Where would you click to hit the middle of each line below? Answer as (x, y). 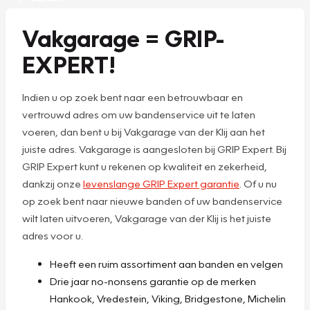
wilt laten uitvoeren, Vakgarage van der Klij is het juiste (147, 218)
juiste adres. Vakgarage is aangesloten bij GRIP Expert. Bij (154, 148)
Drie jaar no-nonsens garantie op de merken (153, 281)
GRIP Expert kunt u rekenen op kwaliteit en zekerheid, (145, 166)
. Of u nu (258, 183)
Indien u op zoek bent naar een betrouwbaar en (133, 97)
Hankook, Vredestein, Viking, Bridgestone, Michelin (168, 298)
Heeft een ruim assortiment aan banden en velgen (166, 263)
